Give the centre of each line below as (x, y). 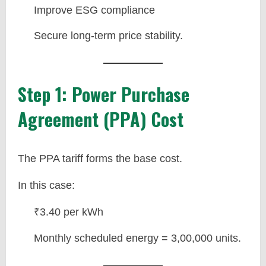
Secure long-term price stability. (108, 36)
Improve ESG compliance (94, 10)
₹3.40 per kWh (69, 212)
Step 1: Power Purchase (104, 94)
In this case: (46, 185)
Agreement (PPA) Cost (101, 119)
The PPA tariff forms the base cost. (100, 159)
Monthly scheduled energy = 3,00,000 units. (137, 238)
